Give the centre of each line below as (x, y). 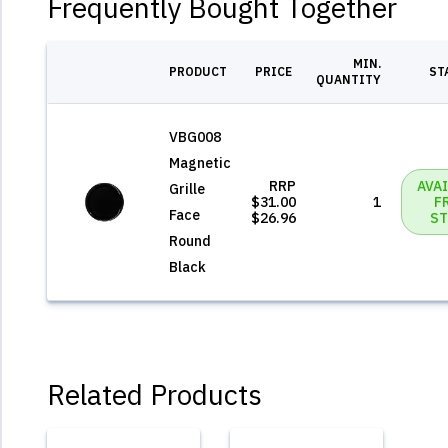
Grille (187, 188)
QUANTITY (348, 79)
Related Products (154, 394)
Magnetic (200, 162)
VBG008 (195, 136)
